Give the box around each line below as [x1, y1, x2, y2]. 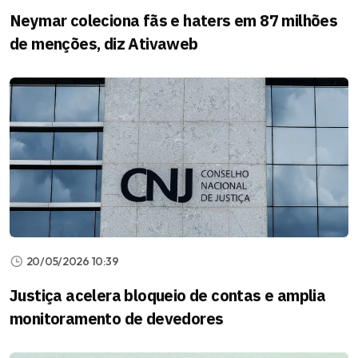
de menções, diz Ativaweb [10, 32, 198, 54]
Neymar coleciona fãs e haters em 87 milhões [10, 9, 338, 31]
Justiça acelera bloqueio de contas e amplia [10, 284, 326, 306]
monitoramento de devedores [10, 307, 224, 329]
